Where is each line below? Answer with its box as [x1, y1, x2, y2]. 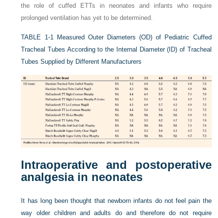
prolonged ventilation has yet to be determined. [21, 14, 153, 21]
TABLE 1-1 [21, 34, 54, 41]
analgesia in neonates [21, 170, 143, 184]
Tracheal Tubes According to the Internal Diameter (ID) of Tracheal [21, 46, 212, 53]
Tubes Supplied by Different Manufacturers [21, 58, 142, 65]
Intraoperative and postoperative [21, 158, 212, 172]
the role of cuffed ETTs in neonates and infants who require [21, 2, 212, 9]
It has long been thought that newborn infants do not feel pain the [21, 197, 212, 205]
